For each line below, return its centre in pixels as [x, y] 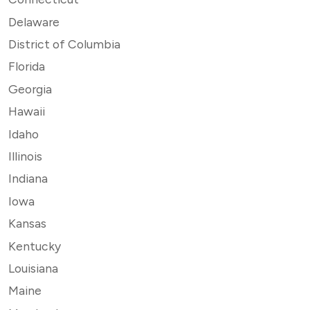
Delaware [34, 21]
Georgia [30, 89]
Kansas [27, 224]
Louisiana [33, 268]
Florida [27, 66]
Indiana [28, 179]
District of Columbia [64, 44]
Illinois [25, 156]
